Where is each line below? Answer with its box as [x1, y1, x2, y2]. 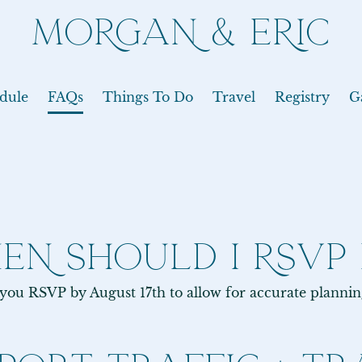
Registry [275, 89, 330, 105]
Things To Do [103, 89, 193, 105]
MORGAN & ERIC [32, 13, 330, 52]
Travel [213, 89, 255, 105]
